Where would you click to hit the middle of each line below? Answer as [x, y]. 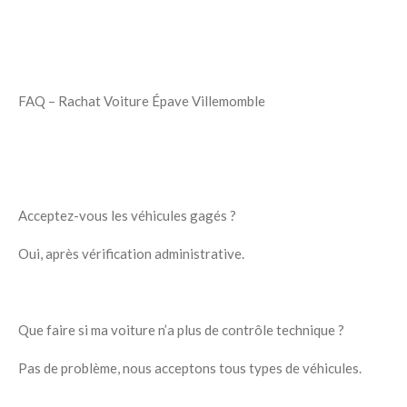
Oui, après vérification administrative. [131, 254]
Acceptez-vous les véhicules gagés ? [127, 216]
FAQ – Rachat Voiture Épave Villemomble [142, 101]
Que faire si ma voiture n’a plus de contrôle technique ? [181, 330]
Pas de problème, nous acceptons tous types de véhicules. [190, 368]
